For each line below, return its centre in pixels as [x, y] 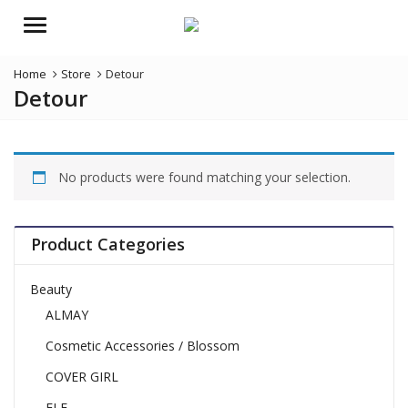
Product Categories [107, 244]
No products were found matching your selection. [204, 177]
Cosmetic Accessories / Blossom [142, 346]
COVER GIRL [82, 377]
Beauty [51, 290]
